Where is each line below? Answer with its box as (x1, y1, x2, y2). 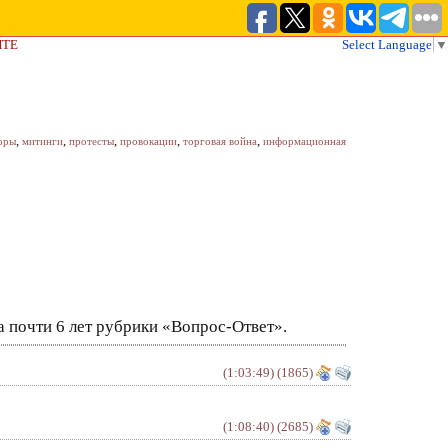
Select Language (342, 37, 432, 52)
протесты (69, 135, 114, 147)
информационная (263, 135, 346, 147)
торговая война (183, 135, 257, 147)
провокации (120, 135, 177, 147)
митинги (22, 135, 63, 147)
